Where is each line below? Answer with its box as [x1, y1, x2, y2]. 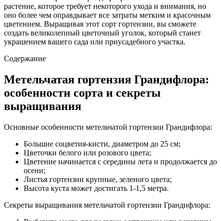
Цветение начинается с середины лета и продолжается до [24, 157, 217, 166]
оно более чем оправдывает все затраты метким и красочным [4, 10, 211, 19]
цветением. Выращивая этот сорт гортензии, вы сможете [4, 19, 196, 28]
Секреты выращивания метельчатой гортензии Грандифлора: [4, 200, 210, 209]
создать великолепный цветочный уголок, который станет [4, 28, 201, 37]
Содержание [4, 54, 46, 63]
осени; [24, 166, 45, 175]
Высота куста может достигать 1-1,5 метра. [24, 184, 169, 192]
